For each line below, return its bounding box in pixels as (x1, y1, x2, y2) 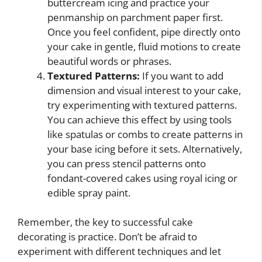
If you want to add (140, 68, 223, 82)
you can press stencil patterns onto (47, 156, 206, 170)
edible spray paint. (47, 185, 130, 199)
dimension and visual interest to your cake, (47, 83, 241, 97)
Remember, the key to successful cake (18, 215, 193, 229)
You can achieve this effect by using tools (47, 112, 232, 126)
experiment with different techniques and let (18, 244, 221, 258)
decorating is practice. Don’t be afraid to (18, 230, 197, 243)
